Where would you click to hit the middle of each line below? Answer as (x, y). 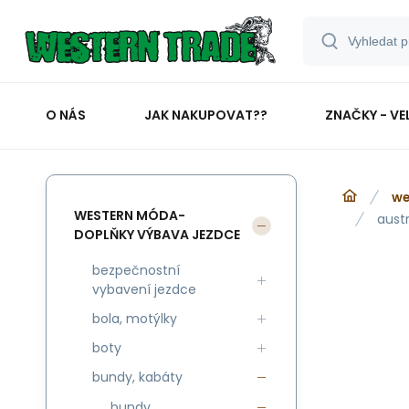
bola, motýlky (135, 319)
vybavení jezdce (144, 289)
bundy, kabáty (137, 377)
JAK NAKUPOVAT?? (205, 115)
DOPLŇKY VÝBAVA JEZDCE (157, 235)
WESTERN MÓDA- (130, 215)
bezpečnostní (136, 270)
